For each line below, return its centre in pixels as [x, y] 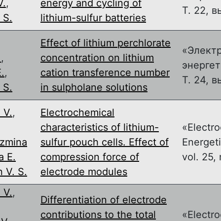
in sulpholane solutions [94, 87]
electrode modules [84, 171]
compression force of [90, 157]
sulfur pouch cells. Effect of [105, 142]
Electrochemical [77, 112]
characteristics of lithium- [100, 127]
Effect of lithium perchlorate [106, 43]
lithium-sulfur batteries [93, 18]
